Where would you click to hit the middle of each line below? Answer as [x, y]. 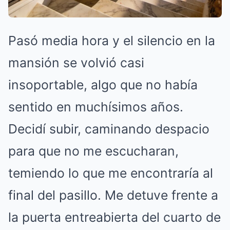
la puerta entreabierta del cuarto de [114, 217]
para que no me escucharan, [93, 151]
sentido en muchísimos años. [96, 107]
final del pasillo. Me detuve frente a [113, 195]
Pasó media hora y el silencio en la [112, 41]
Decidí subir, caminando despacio [109, 129]
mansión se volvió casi [76, 63]
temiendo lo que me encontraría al [111, 173]
